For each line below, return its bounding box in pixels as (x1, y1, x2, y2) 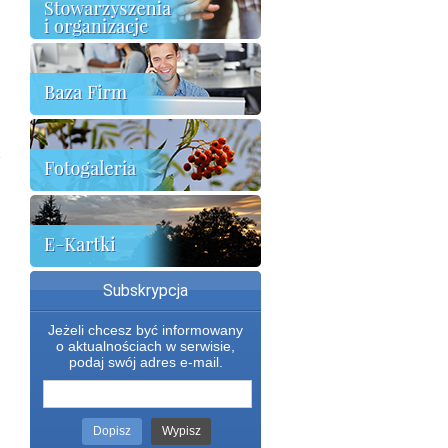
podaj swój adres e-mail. (68, 354, 223, 371)
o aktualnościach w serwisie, (56, 338, 235, 355)
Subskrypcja (103, 281, 188, 301)
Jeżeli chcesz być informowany (48, 322, 243, 339)
